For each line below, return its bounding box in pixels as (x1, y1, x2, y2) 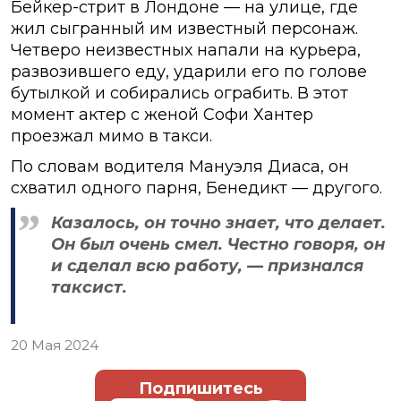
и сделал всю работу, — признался (51, 255, 363, 276)
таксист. (51, 277, 127, 297)
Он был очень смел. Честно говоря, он (51, 234, 385, 254)
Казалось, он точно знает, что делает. (51, 212, 386, 233)
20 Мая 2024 (11, 336, 98, 354)
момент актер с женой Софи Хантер (11, 104, 313, 124)
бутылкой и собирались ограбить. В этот (11, 82, 348, 103)
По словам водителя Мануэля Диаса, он (11, 156, 349, 176)
